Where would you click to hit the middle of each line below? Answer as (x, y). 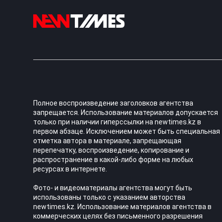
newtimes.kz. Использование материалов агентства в (123, 206)
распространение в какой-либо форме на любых (113, 159)
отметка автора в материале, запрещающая (108, 140)
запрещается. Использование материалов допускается (126, 112)
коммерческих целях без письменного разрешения (118, 216)
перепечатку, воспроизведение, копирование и (111, 150)
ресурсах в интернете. (70, 169)
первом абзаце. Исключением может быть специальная (127, 131)
